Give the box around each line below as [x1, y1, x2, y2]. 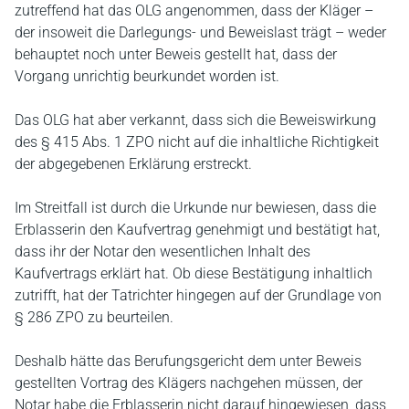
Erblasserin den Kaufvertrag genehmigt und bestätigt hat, [15, 220, 380, 238]
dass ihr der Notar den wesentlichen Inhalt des [15, 242, 310, 260]
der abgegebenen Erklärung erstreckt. [15, 154, 252, 173]
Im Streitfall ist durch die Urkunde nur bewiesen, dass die [15, 198, 376, 216]
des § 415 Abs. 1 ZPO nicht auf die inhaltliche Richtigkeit [15, 132, 379, 151]
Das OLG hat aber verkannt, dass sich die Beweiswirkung [15, 110, 376, 129]
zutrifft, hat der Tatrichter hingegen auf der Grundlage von [15, 286, 382, 304]
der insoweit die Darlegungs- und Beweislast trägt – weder [15, 23, 386, 41]
